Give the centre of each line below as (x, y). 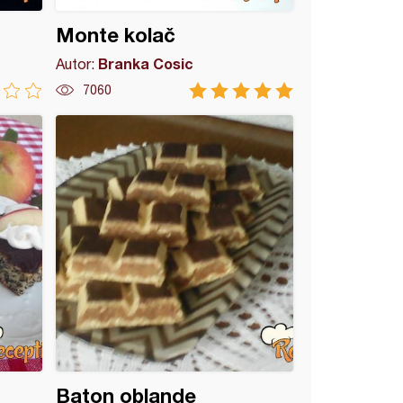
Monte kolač (116, 35)
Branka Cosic (146, 63)
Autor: (77, 64)
